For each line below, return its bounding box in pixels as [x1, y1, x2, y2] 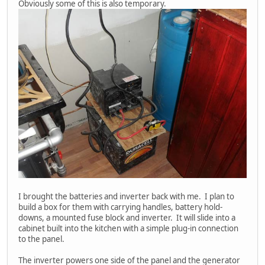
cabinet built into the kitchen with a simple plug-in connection [18, 223, 238, 234]
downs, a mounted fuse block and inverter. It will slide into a [18, 212, 235, 224]
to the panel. [18, 234, 64, 245]
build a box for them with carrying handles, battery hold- [18, 202, 222, 213]
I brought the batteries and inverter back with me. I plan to [18, 191, 234, 202]
